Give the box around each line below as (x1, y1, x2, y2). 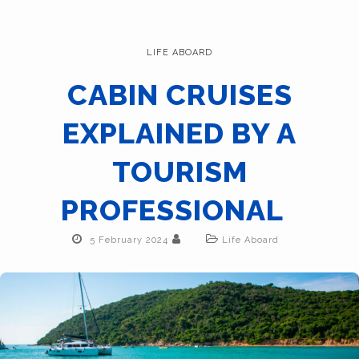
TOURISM (111, 155, 248, 188)
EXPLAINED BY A (63, 116, 296, 150)
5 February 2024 (90, 235, 168, 245)
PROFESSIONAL (61, 193, 298, 227)
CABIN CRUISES (67, 78, 292, 111)
